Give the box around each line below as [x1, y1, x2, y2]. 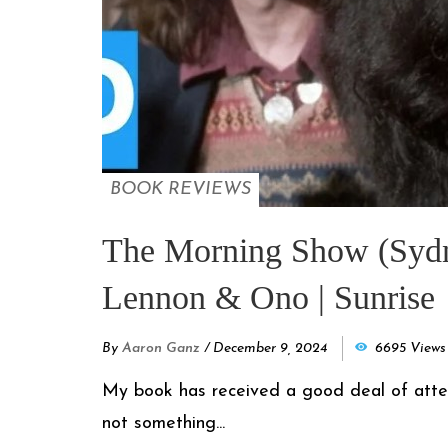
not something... [102, 414, 225, 434]
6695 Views [375, 341, 446, 357]
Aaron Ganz [122, 341, 200, 357]
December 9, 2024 [213, 341, 327, 357]
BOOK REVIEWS [110, 180, 251, 200]
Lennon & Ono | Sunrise [102, 279, 435, 317]
